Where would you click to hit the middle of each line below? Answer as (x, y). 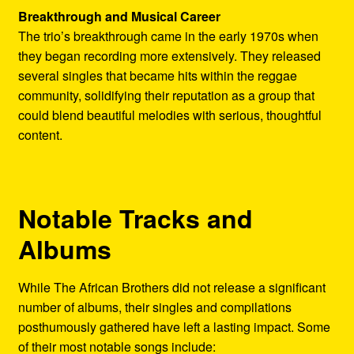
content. (40, 134)
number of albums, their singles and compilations (154, 307)
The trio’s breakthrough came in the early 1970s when (168, 36)
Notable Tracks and (135, 218)
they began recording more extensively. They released (169, 55)
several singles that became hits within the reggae (157, 75)
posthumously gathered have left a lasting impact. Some (174, 327)
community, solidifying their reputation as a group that (166, 95)
